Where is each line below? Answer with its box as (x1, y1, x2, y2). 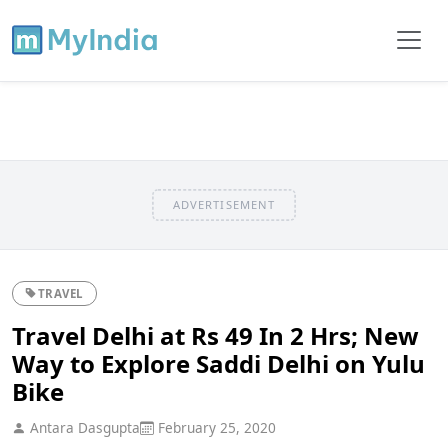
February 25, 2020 (154, 417, 276, 437)
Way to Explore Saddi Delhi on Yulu (12, 346, 425, 380)
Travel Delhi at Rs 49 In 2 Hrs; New (12, 318, 419, 352)
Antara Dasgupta (26, 417, 140, 437)
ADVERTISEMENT (172, 196, 276, 212)
